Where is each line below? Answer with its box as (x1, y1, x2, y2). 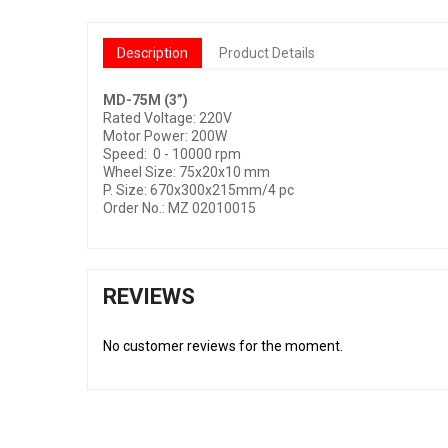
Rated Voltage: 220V (103, 110, 232, 126)
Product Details (219, 45, 316, 61)
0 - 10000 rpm (153, 146, 241, 162)
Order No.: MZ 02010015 (103, 200, 256, 216)
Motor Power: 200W (103, 128, 227, 144)
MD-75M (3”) (103, 92, 188, 108)
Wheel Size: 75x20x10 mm (103, 164, 270, 180)
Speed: (103, 146, 150, 162)
